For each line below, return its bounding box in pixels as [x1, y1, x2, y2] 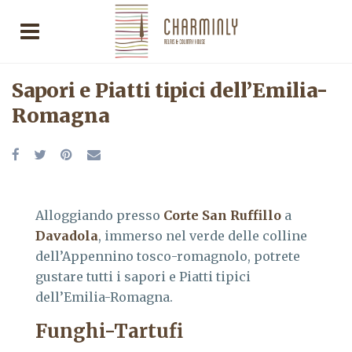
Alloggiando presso [35, 207, 163, 223]
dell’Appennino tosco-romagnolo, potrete [35, 248, 300, 264]
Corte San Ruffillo [163, 207, 281, 223]
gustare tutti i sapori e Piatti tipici [35, 269, 251, 284]
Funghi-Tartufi [35, 319, 183, 343]
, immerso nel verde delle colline [98, 228, 307, 244]
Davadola [35, 228, 98, 244]
